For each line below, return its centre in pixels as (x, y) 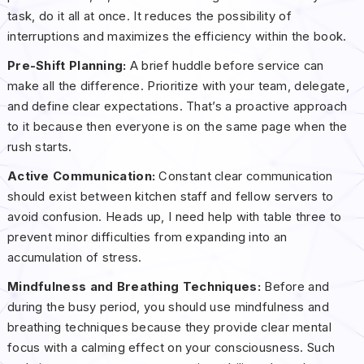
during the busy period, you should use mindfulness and (168, 308)
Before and (297, 287)
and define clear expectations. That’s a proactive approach (177, 107)
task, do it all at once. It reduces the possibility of (149, 17)
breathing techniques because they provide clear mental (169, 328)
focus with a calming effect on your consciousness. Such (171, 348)
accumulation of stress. (74, 258)
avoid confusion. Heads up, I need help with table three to (174, 217)
